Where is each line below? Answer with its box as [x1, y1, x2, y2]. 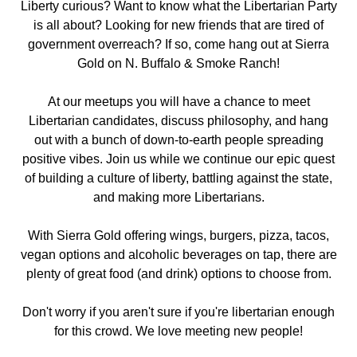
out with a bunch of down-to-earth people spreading [33, 133, 324, 147]
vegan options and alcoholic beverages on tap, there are [20, 248, 337, 261]
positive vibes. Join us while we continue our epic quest [22, 152, 335, 166]
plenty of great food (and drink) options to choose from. [25, 267, 331, 280]
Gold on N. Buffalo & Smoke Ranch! [77, 57, 280, 70]
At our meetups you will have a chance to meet [47, 95, 310, 108]
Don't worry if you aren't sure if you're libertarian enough [22, 305, 335, 319]
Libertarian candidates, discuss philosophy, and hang [29, 114, 328, 127]
